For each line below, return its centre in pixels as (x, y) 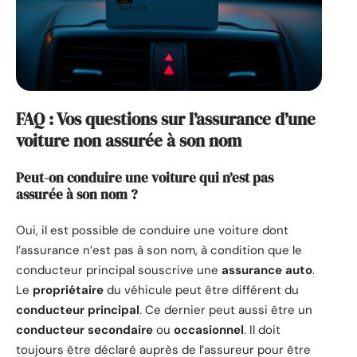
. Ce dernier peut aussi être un (226, 310)
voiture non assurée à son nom (129, 141)
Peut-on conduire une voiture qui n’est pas (145, 177)
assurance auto (267, 271)
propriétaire (68, 290)
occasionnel (209, 330)
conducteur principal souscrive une (119, 271)
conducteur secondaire (84, 330)
